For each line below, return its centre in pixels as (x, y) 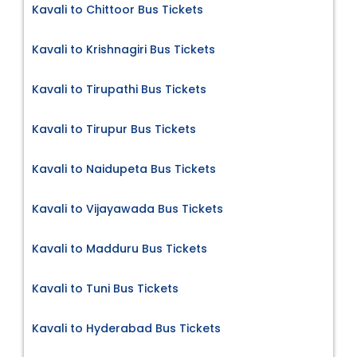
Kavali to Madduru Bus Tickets (120, 249)
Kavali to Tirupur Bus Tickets (114, 129)
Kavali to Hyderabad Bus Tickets (126, 329)
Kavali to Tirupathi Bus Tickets (119, 90)
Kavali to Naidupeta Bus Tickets (124, 169)
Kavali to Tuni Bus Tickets (105, 289)
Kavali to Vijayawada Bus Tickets (127, 209)
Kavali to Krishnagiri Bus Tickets (124, 50)
